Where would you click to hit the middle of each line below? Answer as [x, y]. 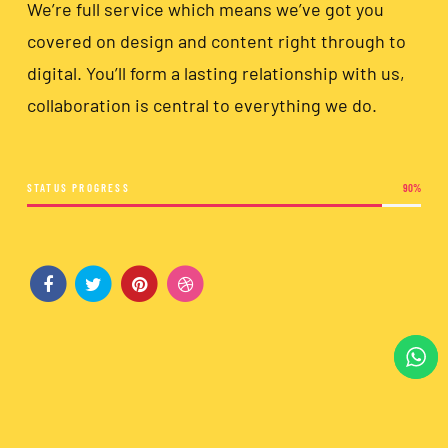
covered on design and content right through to [216, 41]
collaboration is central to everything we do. [201, 105]
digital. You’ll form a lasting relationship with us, [215, 73]
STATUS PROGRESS [78, 188]
